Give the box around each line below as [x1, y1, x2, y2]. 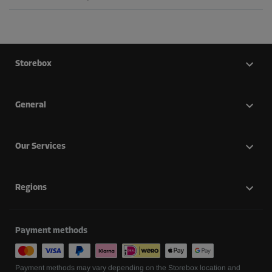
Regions [15, 183, 47, 193]
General [15, 101, 46, 110]
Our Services [15, 142, 66, 152]
